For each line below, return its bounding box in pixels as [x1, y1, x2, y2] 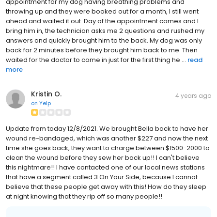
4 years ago [175, 91, 211, 100]
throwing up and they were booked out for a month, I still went [6, 6, 199, 16]
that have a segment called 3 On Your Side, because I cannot [6, 172, 198, 182]
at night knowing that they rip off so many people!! [6, 191, 162, 201]
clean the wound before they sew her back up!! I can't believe [6, 153, 200, 162]
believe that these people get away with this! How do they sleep [6, 182, 206, 191]
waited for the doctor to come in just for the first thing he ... [6, 55, 186, 64]
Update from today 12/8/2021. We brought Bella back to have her [6, 124, 208, 133]
